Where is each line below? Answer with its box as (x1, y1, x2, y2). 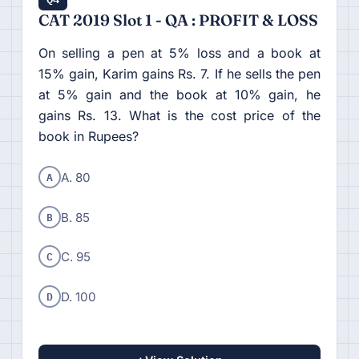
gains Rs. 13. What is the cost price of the (38, 107, 321, 123)
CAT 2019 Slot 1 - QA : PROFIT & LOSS (38, 10, 318, 30)
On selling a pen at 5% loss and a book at (38, 44, 321, 61)
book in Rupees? (38, 127, 139, 144)
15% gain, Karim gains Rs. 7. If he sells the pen (38, 65, 321, 82)
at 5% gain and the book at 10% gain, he (38, 86, 321, 103)
